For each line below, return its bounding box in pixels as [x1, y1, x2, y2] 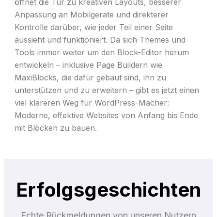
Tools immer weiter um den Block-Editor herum [14, 47, 189, 58]
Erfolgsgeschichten [15, 178, 201, 202]
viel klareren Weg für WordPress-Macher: [14, 98, 169, 108]
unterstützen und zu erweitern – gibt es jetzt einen [14, 85, 199, 95]
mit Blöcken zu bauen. [14, 123, 97, 133]
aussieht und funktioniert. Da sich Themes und [14, 35, 186, 45]
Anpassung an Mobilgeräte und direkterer [14, 10, 169, 20]
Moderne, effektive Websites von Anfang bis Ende [14, 110, 198, 121]
